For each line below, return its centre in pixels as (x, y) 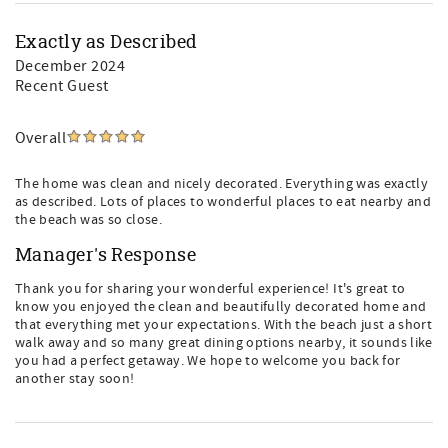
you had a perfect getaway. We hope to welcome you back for (208, 361)
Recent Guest (62, 86)
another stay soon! (75, 379)
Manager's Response (106, 254)
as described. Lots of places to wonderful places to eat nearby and (223, 202)
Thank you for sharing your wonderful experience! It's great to (210, 289)
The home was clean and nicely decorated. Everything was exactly (222, 184)
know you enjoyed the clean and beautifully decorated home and (221, 307)
